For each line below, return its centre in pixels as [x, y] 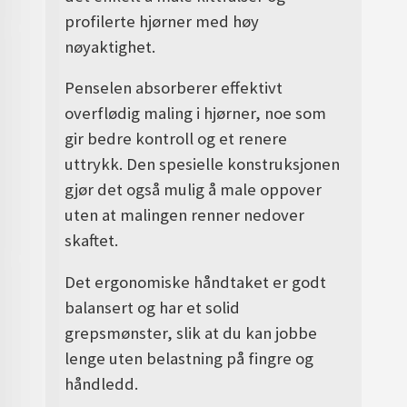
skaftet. [92, 241]
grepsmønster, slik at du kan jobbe [191, 333]
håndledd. [102, 383]
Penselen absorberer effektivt [174, 88]
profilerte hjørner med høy [162, 21]
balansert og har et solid [153, 307]
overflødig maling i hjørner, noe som [196, 114]
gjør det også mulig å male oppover [194, 190]
